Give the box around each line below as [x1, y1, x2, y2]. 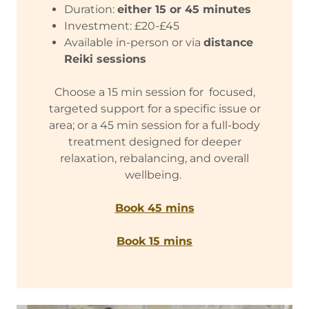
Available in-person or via [63, 35, 203, 49]
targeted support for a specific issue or [48, 101, 261, 115]
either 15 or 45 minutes [117, 2, 255, 16]
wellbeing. [125, 168, 184, 181]
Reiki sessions [63, 52, 146, 66]
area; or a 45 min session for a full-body [49, 118, 260, 132]
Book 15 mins [117, 234, 192, 248]
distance [203, 35, 253, 49]
